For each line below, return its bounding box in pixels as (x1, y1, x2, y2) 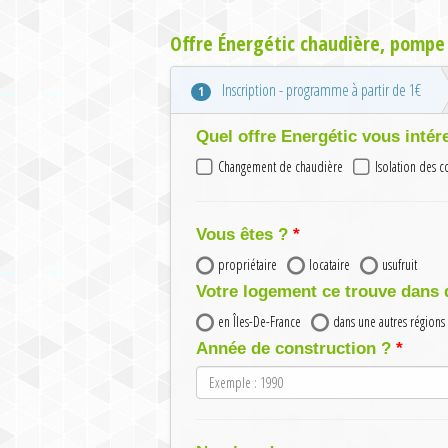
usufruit (382, 255, 417, 275)
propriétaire (218, 255, 277, 275)
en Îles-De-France (218, 312, 301, 332)
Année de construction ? (196, 339, 391, 359)
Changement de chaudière (218, 157, 343, 177)
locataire (309, 255, 350, 275)
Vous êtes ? (196, 225, 288, 245)
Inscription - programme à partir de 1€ (219, 79, 421, 102)
